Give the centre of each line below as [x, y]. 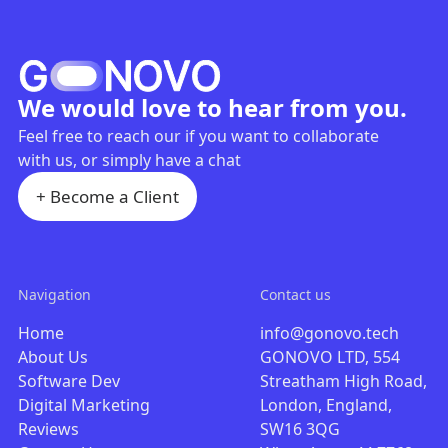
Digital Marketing [83, 405]
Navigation [54, 294]
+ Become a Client [107, 196]
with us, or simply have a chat [129, 160]
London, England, [326, 405]
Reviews [48, 429]
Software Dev [68, 381]
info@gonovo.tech [330, 333]
